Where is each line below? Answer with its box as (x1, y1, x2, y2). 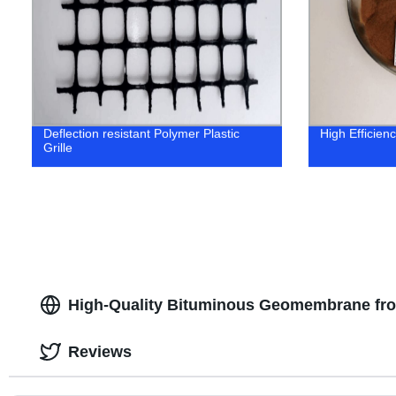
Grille (42, 140, 72, 155)
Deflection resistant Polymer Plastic (42, 126, 240, 141)
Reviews (67, 342, 132, 361)
